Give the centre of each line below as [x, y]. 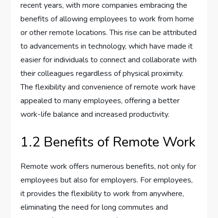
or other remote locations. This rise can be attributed [109, 33]
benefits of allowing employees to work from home [108, 19]
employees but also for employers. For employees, [107, 180]
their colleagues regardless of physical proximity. [102, 74]
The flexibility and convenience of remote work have [108, 87]
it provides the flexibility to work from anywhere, [102, 194]
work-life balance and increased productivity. [95, 115]
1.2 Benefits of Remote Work [108, 142]
